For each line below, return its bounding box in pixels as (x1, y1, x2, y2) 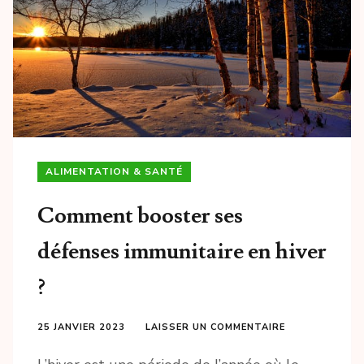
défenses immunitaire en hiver (37, 236, 327, 266)
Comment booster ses (37, 201, 243, 230)
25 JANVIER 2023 (37, 320, 125, 333)
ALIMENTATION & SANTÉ (45, 164, 183, 178)
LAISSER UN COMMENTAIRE (145, 320, 285, 333)
